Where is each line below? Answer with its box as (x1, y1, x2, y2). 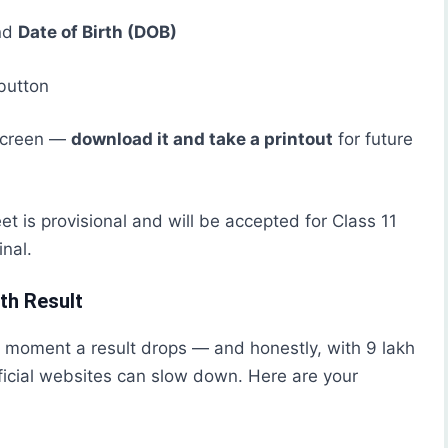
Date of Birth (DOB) (18, 22, 177, 43)
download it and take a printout (71, 129, 333, 150)
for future (333, 129, 413, 150)
